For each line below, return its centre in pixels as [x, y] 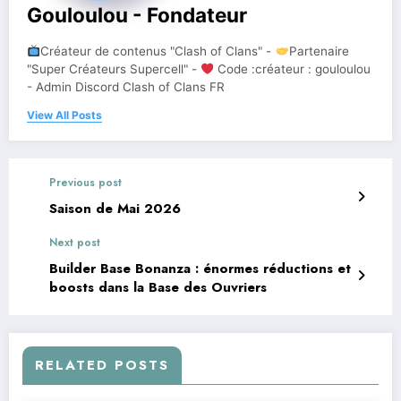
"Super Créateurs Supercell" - [114, 68]
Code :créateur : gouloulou [293, 68]
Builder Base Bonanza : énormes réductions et [200, 268]
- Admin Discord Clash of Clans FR [126, 86]
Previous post [85, 182]
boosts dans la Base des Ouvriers [158, 287]
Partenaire [319, 51]
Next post [75, 242]
